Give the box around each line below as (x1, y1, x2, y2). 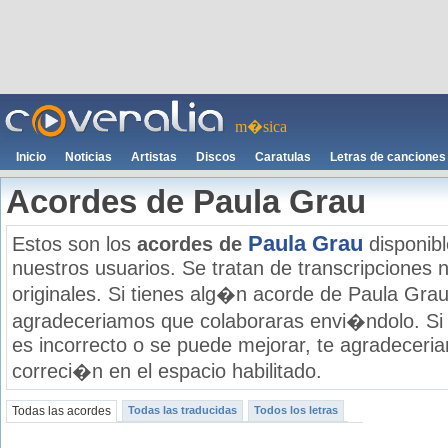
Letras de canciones (330, 150, 446, 164)
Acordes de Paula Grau (6, 183, 366, 220)
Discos (196, 150, 236, 164)
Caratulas (255, 150, 311, 164)
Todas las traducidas (128, 404, 237, 416)
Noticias (65, 150, 112, 164)
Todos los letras (254, 404, 338, 416)
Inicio (16, 150, 46, 164)
